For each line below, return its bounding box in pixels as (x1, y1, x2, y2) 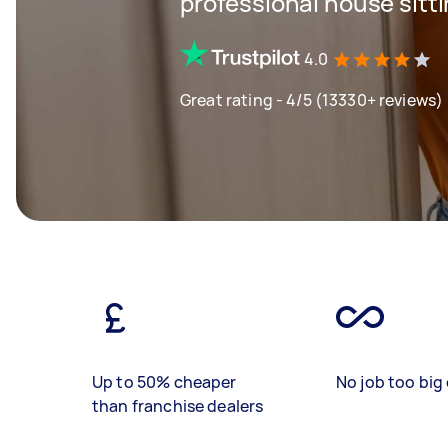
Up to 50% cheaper (92, 371, 237, 393)
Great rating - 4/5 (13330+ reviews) (180, 88, 444, 111)
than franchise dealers (92, 395, 264, 417)
